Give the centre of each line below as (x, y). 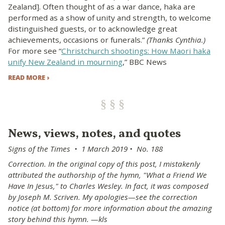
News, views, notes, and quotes (94, 134)
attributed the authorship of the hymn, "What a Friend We (107, 175)
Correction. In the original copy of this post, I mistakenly (104, 163)
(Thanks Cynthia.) (176, 39)
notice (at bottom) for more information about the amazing (110, 208)
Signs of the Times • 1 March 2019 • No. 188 (85, 149)
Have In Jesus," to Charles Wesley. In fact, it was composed (108, 186)
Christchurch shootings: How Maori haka (136, 50)
